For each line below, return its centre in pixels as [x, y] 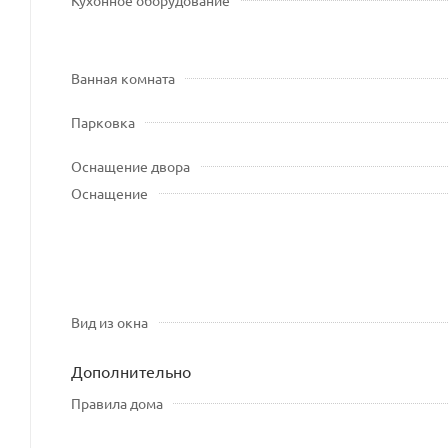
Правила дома [117, 402]
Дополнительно [131, 370]
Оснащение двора [130, 165]
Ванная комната [123, 77]
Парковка [103, 121]
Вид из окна [109, 321]
